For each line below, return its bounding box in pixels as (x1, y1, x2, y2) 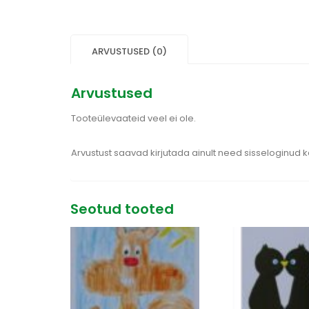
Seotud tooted (70, 199, 174, 219)
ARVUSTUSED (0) (92, 44, 167, 58)
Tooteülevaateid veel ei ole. (71, 111, 196, 125)
